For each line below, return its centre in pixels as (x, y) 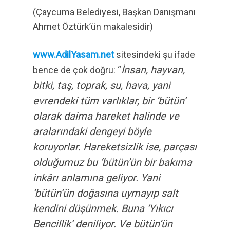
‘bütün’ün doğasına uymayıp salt (106, 193)
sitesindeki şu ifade (155, 55)
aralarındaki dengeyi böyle (92, 131)
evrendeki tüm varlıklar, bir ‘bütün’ (109, 101)
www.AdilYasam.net (73, 55)
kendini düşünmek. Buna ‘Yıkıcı (103, 208)
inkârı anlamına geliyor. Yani (97, 178)
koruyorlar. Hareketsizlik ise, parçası (115, 147)
